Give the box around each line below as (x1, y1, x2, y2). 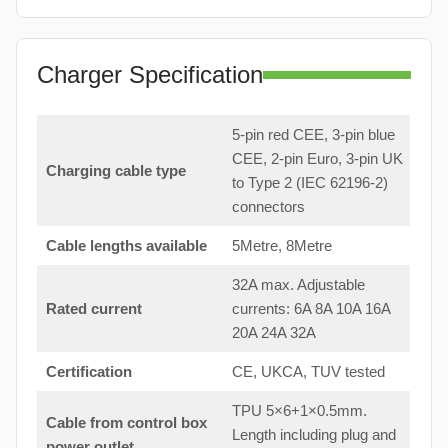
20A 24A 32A (231, 324, 316, 342)
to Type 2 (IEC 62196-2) (231, 174, 388, 192)
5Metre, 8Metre (231, 237, 332, 255)
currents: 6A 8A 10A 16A (231, 300, 391, 318)
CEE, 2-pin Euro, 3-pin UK (231, 150, 403, 168)
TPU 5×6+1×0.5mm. (231, 402, 367, 420)
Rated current (45, 300, 142, 318)
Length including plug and (231, 426, 396, 444)
